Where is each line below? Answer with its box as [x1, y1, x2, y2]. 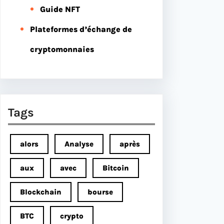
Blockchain [20, 187, 61, 196]
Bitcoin [102, 163, 129, 172]
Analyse [64, 139, 93, 148]
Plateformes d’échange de [30, 24, 132, 34]
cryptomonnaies [30, 44, 94, 54]
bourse [87, 187, 113, 196]
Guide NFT [40, 4, 80, 14]
